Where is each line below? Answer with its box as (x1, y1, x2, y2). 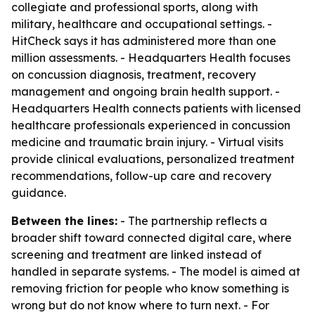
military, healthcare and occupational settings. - (11, 17, 272, 31)
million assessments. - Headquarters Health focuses (11, 51, 290, 65)
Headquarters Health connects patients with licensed (11, 101, 301, 115)
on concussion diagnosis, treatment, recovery (11, 67, 256, 82)
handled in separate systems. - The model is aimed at (11, 264, 300, 278)
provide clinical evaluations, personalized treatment (11, 152, 295, 166)
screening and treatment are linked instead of (11, 247, 262, 262)
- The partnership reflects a (117, 214, 267, 228)
